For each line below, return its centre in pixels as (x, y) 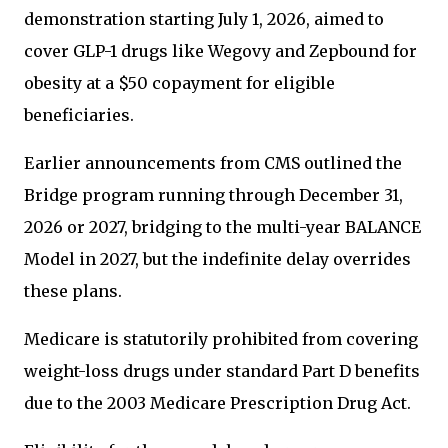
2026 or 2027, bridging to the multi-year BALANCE (222, 227)
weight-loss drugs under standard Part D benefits (222, 371)
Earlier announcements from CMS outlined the (213, 163)
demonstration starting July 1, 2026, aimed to (204, 19)
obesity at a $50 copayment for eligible (179, 83)
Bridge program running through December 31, (213, 195)
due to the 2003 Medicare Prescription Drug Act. (217, 403)
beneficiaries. (79, 115)
